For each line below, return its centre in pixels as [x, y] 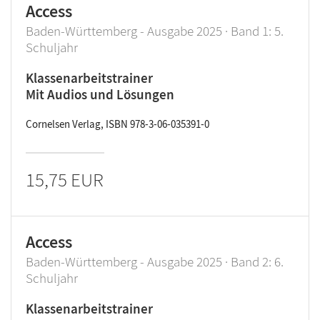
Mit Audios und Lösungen [100, 94]
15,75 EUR [65, 179]
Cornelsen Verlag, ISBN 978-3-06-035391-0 [117, 124]
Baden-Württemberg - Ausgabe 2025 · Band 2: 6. [155, 261]
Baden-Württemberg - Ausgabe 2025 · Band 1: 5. [155, 31]
